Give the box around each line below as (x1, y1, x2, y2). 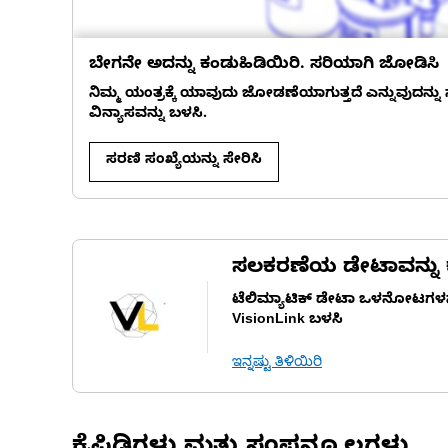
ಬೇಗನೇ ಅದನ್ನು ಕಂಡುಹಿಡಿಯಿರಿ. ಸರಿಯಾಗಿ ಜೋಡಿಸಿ (89, 55, 439, 77)
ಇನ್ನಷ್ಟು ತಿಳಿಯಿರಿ (232, 355, 322, 374)
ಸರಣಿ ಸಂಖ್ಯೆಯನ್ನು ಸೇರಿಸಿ (106, 152, 262, 171)
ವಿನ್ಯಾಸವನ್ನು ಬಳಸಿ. (89, 106, 207, 125)
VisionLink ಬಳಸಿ (232, 312, 343, 331)
